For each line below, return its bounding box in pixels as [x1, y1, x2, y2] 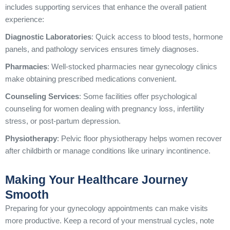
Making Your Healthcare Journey [5, 172, 188, 186]
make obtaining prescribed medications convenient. [5, 74, 177, 83]
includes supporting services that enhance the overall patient [5, 3, 206, 11]
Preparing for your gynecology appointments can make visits [5, 204, 208, 213]
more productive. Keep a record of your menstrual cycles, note [5, 216, 214, 225]
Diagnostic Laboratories [5, 32, 91, 41]
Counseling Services [5, 92, 79, 101]
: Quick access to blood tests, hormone [91, 32, 223, 41]
